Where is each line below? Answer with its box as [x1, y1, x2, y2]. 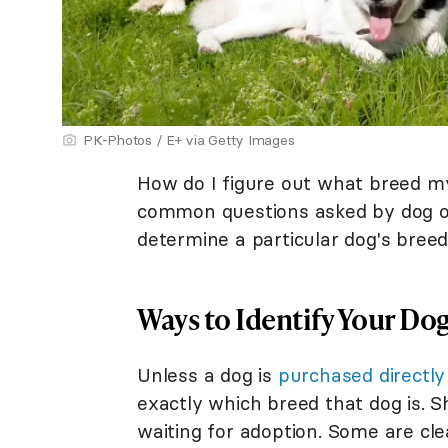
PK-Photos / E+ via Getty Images [83, 131, 295, 150]
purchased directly [277, 363, 446, 388]
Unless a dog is [137, 363, 278, 388]
